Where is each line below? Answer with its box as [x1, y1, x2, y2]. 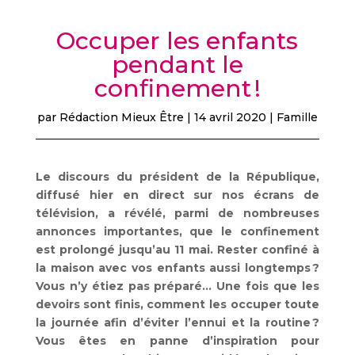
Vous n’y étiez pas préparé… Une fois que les [35, 279, 320, 294]
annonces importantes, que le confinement [35, 224, 320, 239]
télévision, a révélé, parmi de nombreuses [35, 206, 320, 221]
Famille [276, 110, 318, 125]
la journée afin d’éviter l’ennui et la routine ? [35, 315, 320, 330]
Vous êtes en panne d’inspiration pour [35, 334, 320, 349]
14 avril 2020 [193, 110, 266, 125]
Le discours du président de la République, [35, 170, 320, 185]
